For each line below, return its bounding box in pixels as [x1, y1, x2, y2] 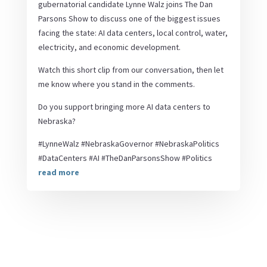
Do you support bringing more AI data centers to [38, 101, 210, 112]
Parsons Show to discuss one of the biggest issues [38, 13, 221, 24]
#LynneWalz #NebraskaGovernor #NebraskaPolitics [38, 138, 219, 149]
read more [38, 166, 79, 178]
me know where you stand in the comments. [38, 78, 195, 89]
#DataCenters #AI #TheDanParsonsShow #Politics [38, 152, 212, 163]
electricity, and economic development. [38, 41, 181, 52]
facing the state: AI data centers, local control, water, [38, 27, 228, 38]
